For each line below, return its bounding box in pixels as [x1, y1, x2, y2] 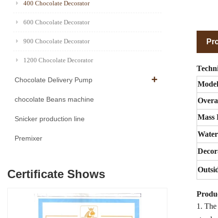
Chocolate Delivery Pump [15, 76, 92, 84]
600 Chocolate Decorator [23, 18, 90, 26]
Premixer [15, 134, 42, 143]
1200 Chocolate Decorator [23, 56, 93, 64]
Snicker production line [15, 115, 85, 123]
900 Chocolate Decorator [23, 37, 90, 45]
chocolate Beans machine [15, 95, 94, 104]
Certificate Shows [7, 167, 105, 181]
